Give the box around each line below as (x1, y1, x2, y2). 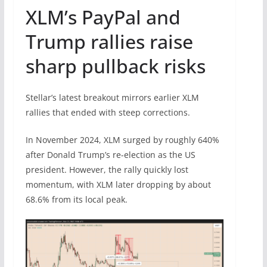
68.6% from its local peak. (25, 194, 128, 206)
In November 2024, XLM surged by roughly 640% (25, 134, 219, 146)
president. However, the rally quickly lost (25, 164, 188, 176)
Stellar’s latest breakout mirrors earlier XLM (25, 92, 199, 104)
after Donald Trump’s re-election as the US (25, 149, 195, 161)
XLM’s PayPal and (25, 4, 181, 30)
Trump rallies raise (25, 29, 193, 55)
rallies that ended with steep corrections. (25, 107, 190, 119)
